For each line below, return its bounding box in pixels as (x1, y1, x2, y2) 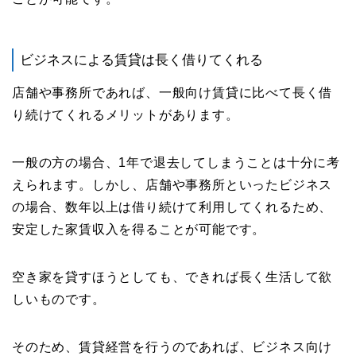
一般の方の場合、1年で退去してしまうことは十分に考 (12, 155, 340, 169)
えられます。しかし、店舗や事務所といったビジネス (12, 177, 333, 192)
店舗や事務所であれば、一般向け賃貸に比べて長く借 (12, 85, 333, 99)
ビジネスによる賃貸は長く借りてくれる (20, 52, 263, 68)
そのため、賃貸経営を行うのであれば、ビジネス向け (12, 339, 333, 354)
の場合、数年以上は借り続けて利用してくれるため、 (12, 199, 333, 214)
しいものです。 (12, 292, 106, 306)
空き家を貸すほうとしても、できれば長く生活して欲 (12, 269, 333, 284)
